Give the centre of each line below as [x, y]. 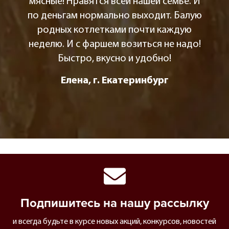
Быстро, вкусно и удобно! [114, 59]
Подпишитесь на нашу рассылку [114, 203]
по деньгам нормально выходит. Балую [114, 16]
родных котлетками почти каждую [114, 30]
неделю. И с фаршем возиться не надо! [114, 45]
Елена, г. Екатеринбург [114, 81]
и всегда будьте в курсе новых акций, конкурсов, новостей [114, 222]
